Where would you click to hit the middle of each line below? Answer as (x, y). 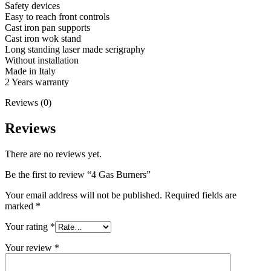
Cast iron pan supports (47, 27)
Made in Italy (30, 71)
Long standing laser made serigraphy (75, 49)
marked (20, 206)
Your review (30, 247)
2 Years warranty (37, 82)
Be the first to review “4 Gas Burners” (78, 174)
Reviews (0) (28, 102)
